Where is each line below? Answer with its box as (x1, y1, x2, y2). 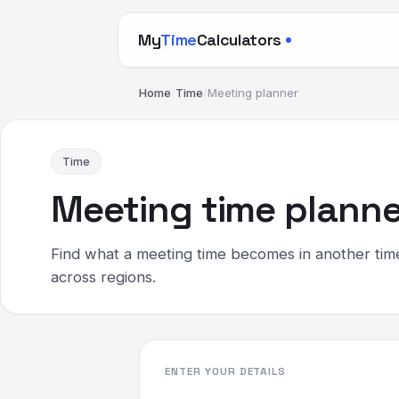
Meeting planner (208, 85, 298, 100)
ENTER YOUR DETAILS (165, 364, 287, 379)
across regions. (51, 268, 156, 286)
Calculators (196, 29, 281, 50)
